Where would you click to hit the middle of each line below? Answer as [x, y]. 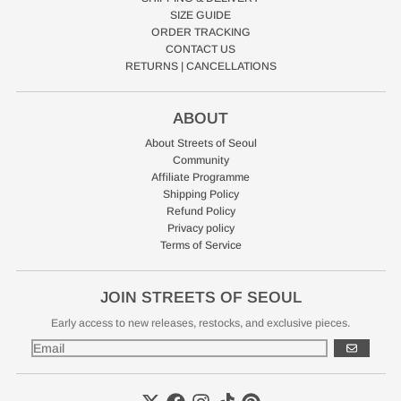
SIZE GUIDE [200, 15]
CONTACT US [200, 49]
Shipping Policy [200, 194]
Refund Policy [200, 211]
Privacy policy [200, 228]
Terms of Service [200, 245]
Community [200, 160]
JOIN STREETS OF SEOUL [200, 297]
